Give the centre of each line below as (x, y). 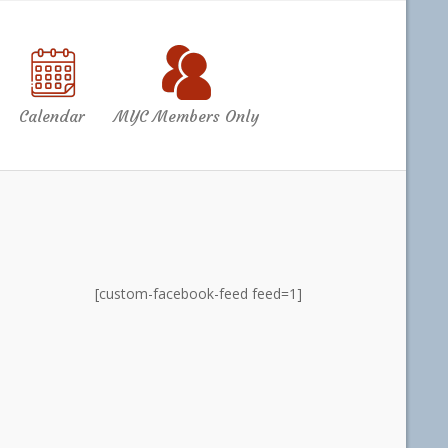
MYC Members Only (186, 116)
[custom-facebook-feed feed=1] (198, 294)
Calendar (51, 116)
